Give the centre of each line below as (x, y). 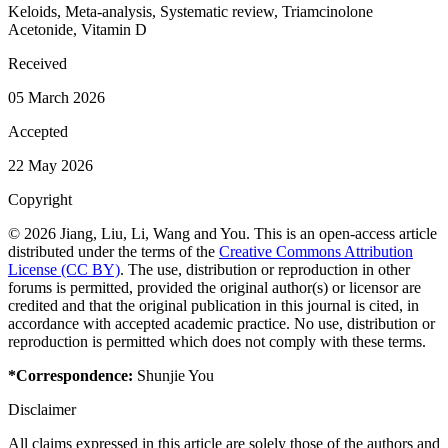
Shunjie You (175, 375)
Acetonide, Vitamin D (77, 29)
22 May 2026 (50, 165)
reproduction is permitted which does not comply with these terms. (217, 341)
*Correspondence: (72, 375)
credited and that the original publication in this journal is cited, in (213, 305)
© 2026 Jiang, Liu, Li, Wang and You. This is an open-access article (222, 233)
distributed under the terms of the (113, 251)
